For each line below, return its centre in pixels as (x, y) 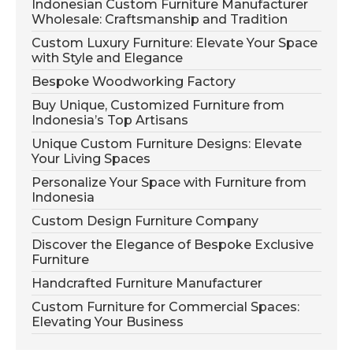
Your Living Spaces (91, 158)
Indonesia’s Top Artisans (110, 120)
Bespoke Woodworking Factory (134, 81)
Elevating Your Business (108, 321)
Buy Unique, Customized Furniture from (158, 105)
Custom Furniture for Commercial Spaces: (165, 307)
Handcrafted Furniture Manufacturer (147, 283)
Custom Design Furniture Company (145, 221)
